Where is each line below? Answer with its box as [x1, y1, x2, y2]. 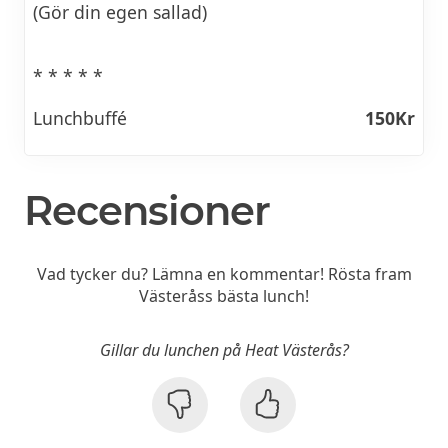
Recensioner [24, 186, 270, 236]
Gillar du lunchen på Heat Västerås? [99, 339, 349, 362]
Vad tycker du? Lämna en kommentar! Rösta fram [36, 263, 412, 286]
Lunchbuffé [33, 105, 127, 130]
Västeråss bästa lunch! [139, 285, 309, 308]
